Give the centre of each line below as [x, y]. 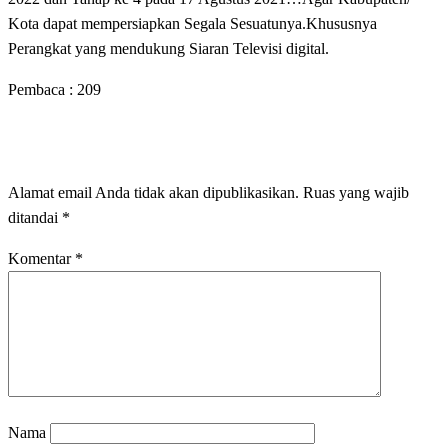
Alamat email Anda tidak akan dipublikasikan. [153, 192]
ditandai [35, 217]
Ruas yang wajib [356, 192]
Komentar [41, 258]
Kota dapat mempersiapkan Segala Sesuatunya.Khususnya [192, 23]
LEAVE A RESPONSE [124, 140]
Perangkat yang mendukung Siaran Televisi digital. [168, 48]
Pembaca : [40, 89]
